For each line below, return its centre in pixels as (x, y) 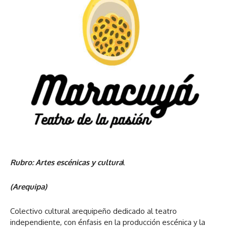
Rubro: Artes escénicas (50, 162)
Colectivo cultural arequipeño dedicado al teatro (93, 211)
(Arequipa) (29, 187)
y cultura (107, 162)
